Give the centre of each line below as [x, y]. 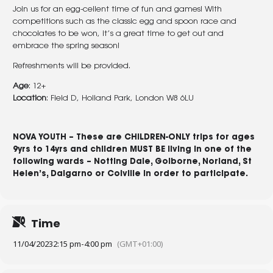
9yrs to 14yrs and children [71, 150]
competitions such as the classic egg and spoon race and [125, 22]
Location [30, 98]
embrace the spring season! [67, 46]
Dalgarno [72, 174]
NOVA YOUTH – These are [69, 137]
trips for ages [222, 137]
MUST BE [147, 150]
